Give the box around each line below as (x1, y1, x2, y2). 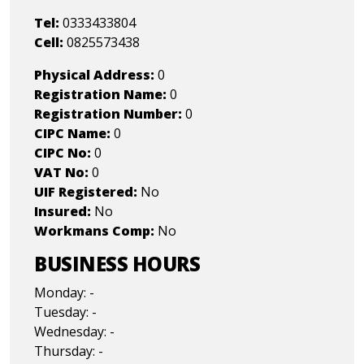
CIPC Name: (34, 124, 110, 143)
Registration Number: (34, 105, 185, 123)
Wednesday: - (34, 323, 115, 341)
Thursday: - (34, 342, 103, 361)
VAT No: (34, 163, 89, 182)
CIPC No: (34, 144, 91, 162)
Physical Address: (34, 66, 154, 84)
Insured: (34, 202, 91, 221)
